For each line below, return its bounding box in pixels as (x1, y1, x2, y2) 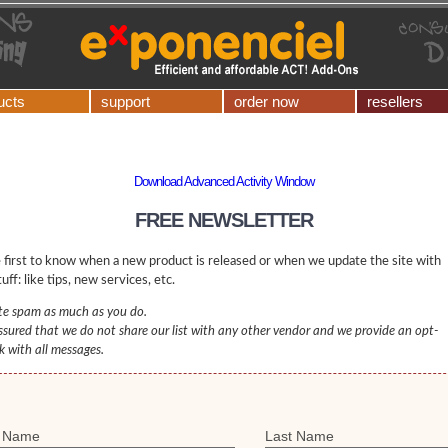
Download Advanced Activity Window (134, 174, 314, 189)
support (101, 93, 150, 110)
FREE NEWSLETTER (135, 209, 313, 231)
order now (234, 93, 299, 110)
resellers (367, 93, 423, 110)
